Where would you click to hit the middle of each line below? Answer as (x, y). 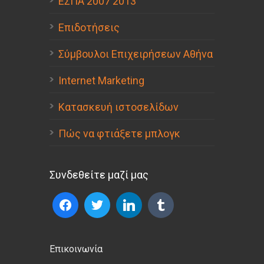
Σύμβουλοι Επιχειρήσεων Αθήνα (136, 54)
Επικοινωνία (76, 249)
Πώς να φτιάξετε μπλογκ (119, 134)
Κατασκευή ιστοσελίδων (118, 107)
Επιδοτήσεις (89, 28)
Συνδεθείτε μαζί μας (99, 175)
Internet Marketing (101, 81)
